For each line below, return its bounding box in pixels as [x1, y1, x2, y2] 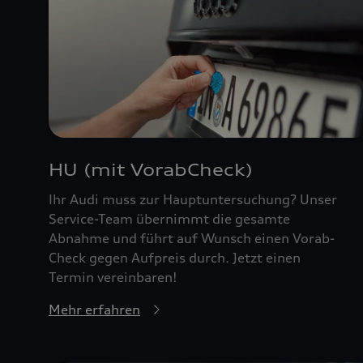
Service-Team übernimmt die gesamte [49, 210, 290, 227]
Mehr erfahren [49, 301, 140, 318]
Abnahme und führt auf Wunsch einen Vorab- [49, 229, 335, 246]
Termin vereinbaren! [49, 268, 177, 285]
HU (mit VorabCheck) [49, 159, 253, 180]
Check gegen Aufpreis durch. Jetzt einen [49, 249, 301, 266]
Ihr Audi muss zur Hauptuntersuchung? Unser [49, 190, 337, 207]
